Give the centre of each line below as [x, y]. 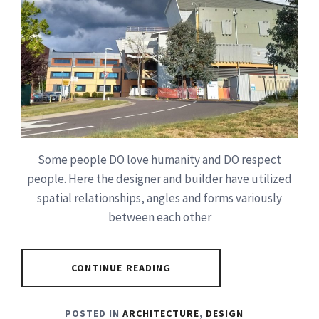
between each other [159, 218]
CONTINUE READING [121, 268]
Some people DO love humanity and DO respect [159, 160]
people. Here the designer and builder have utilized [159, 179]
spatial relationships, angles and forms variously [159, 198]
